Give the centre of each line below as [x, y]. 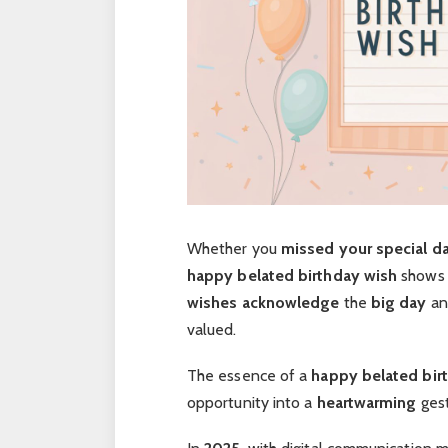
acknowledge [290, 303]
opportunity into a [251, 403]
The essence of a [249, 376]
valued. [211, 330]
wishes [212, 303]
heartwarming [366, 403]
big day [398, 303]
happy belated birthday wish [292, 276]
